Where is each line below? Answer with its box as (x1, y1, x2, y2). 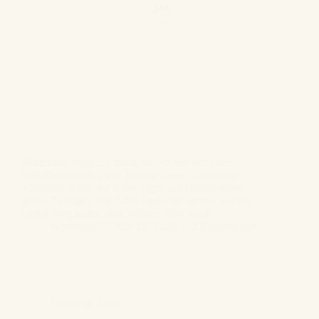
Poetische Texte (50, 297, 120, 310)
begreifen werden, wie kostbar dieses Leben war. (21, 169, 241, 182)
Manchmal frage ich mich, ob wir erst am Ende (21, 156, 232, 169)
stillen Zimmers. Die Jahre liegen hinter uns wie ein (21, 194, 251, 207)
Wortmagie (50, 220, 99, 233)
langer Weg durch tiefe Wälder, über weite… (21, 207, 222, 220)
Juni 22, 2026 (115, 220, 176, 233)
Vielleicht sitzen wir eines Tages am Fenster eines (21, 182, 243, 194)
